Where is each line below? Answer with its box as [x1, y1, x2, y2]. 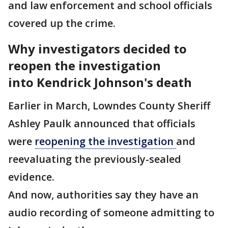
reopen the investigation [8, 57, 161, 74]
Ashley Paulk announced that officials [8, 117, 195, 130]
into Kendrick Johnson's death [8, 74, 192, 91]
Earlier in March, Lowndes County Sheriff [8, 99, 210, 112]
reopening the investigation [35, 134, 176, 148]
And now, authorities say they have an [8, 188, 198, 202]
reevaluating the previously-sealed [8, 152, 181, 166]
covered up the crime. [8, 16, 116, 30]
